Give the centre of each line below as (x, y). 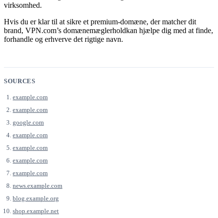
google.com (28, 122)
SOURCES (20, 81)
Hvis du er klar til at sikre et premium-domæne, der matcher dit (100, 21)
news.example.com (38, 185)
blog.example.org (36, 198)
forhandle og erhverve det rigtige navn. (64, 39)
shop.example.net (36, 211)
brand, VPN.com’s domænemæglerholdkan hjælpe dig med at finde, (109, 30)
